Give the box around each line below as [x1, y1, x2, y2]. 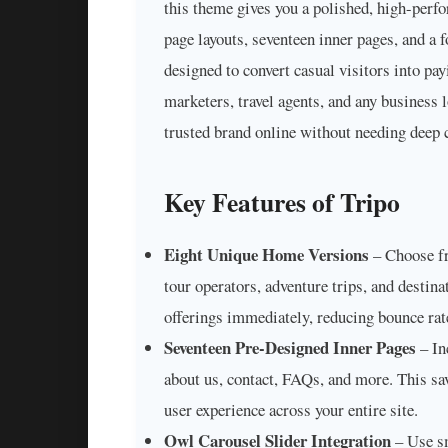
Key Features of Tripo [164, 182, 400, 221]
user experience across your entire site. [164, 398, 418, 422]
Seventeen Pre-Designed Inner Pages [164, 335, 416, 361]
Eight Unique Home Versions [164, 242, 369, 268]
